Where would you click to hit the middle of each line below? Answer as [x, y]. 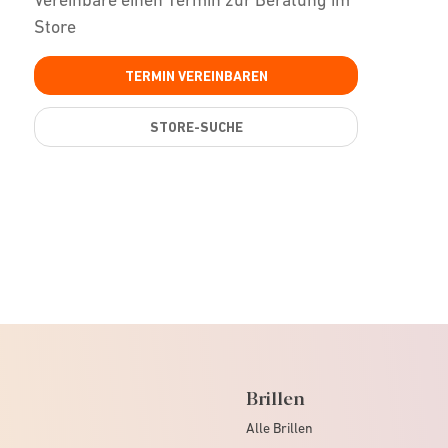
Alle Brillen [279, 427]
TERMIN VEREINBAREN [196, 75]
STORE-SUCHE [196, 127]
